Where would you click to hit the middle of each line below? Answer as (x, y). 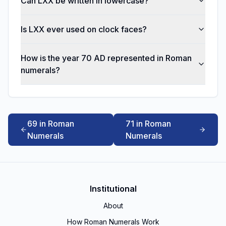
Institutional (113, 189)
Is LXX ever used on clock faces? (84, 29)
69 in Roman (50, 124)
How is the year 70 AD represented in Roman (106, 58)
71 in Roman (149, 124)
